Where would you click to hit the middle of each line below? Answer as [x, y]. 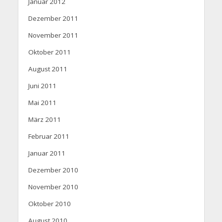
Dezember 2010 [53, 170]
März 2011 [44, 120]
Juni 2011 [42, 86]
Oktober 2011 [49, 52]
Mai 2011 [42, 103]
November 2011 [53, 35]
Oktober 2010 [49, 204]
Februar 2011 [49, 137]
